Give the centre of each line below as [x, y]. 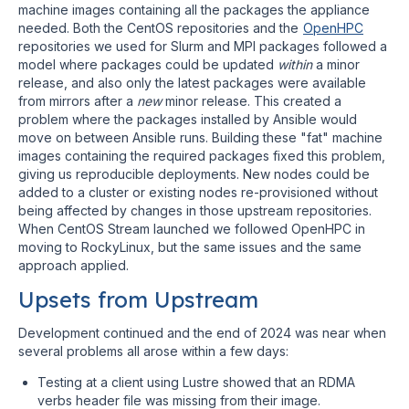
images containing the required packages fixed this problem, [202, 156]
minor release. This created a [252, 101]
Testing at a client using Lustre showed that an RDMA [196, 382]
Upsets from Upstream [138, 299]
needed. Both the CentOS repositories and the [160, 28]
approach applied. [73, 265]
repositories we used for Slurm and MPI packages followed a [203, 46]
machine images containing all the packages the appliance [194, 10]
